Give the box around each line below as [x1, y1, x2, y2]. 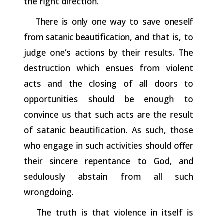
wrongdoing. [24, 186, 74, 198]
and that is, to [135, 31, 194, 43]
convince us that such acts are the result [24, 108, 193, 120]
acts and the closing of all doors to [24, 77, 193, 89]
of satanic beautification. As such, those [24, 124, 193, 136]
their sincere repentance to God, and [24, 155, 193, 167]
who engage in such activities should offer [24, 139, 193, 151]
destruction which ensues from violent [24, 62, 193, 74]
